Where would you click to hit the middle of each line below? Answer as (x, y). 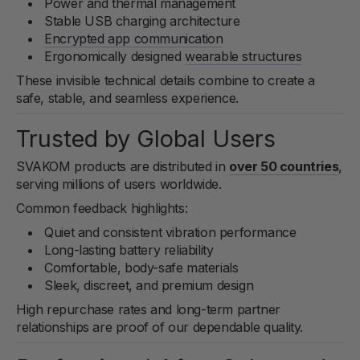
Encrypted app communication (134, 38)
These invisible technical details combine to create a (166, 80)
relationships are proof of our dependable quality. (160, 327)
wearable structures (243, 56)
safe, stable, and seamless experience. (127, 98)
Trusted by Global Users (146, 139)
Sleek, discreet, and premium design (149, 285)
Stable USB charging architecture (142, 20)
